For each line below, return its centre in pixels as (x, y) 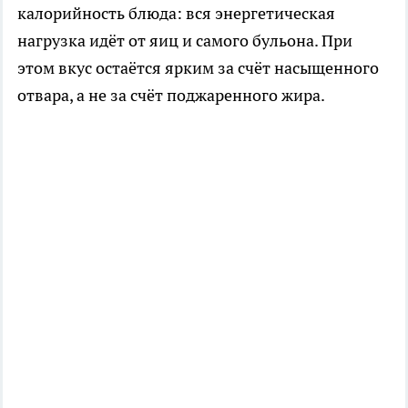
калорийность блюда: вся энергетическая (176, 13)
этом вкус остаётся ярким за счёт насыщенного (198, 67)
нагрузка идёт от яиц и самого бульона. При (185, 40)
